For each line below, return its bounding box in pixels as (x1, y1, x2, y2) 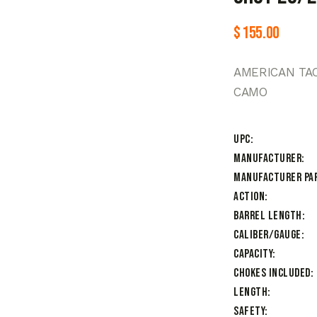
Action (234, 190, 265, 204)
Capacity (234, 247, 272, 262)
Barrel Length (234, 209, 302, 224)
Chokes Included (234, 266, 311, 281)
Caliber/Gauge (234, 228, 301, 243)
